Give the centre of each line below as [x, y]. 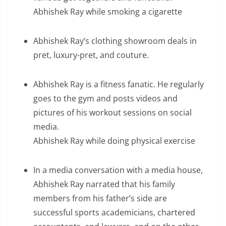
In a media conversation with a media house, [118, 170]
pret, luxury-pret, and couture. [91, 55]
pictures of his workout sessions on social [112, 112]
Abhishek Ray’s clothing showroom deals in [115, 41]
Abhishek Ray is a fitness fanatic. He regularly [119, 84]
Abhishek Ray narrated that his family [104, 184]
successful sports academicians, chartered [114, 212]
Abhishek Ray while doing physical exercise [114, 141]
